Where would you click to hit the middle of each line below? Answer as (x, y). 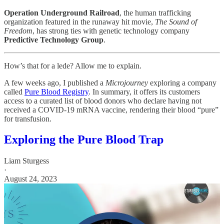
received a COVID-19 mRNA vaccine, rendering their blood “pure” (111, 109)
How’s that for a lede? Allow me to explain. (73, 65)
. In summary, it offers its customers (144, 91)
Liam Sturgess (26, 161)
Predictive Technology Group (54, 39)
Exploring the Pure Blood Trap (84, 140)
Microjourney (127, 82)
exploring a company (182, 82)
